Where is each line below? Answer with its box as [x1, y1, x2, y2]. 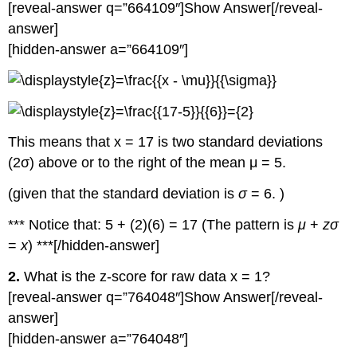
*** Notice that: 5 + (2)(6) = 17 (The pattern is [8, 217, 299, 233]
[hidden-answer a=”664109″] [8, 41, 189, 58]
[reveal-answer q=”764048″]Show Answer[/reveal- [8, 288, 324, 305]
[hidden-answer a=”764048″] [8, 330, 189, 347]
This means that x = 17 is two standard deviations [8, 134, 324, 151]
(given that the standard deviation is [8, 186, 239, 202]
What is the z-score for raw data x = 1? [20, 268, 271, 284]
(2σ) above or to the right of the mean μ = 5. [8, 155, 287, 171]
